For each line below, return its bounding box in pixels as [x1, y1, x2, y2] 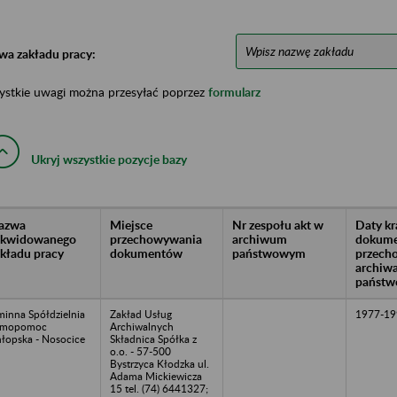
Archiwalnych [110, 319, 174, 333]
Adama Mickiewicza [110, 369, 202, 383]
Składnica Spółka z [110, 331, 197, 346]
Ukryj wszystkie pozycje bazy [31, 151, 187, 167]
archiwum [232, 230, 287, 246]
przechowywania [110, 230, 202, 246]
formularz [208, 83, 261, 99]
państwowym [232, 245, 306, 261]
